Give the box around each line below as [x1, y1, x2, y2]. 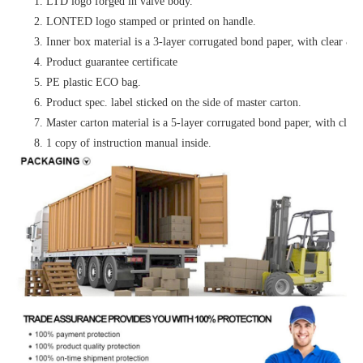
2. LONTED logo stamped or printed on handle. [34, 15, 256, 28]
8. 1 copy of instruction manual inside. [34, 136, 211, 149]
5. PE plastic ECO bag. [34, 75, 141, 88]
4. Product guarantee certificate [34, 55, 177, 68]
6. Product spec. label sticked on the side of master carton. [34, 96, 301, 109]
